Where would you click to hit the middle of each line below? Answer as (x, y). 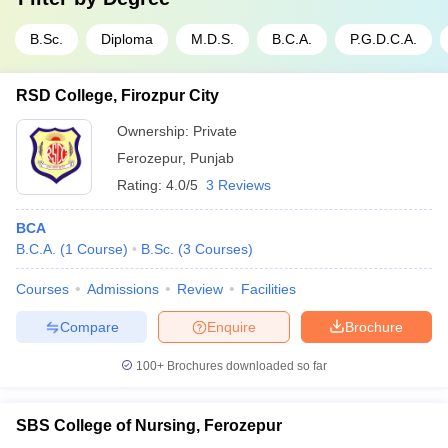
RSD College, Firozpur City (117, 95)
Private (215, 131)
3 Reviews (238, 185)
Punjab (212, 158)
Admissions (123, 289)
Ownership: (155, 131)
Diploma (127, 39)
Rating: (141, 185)
